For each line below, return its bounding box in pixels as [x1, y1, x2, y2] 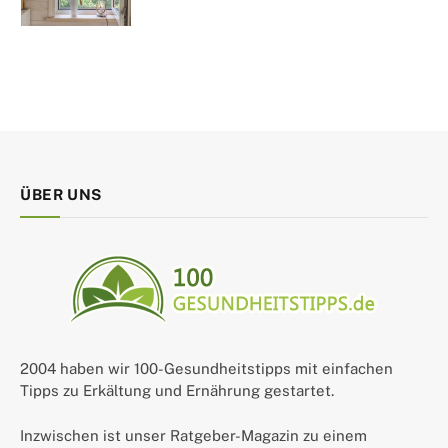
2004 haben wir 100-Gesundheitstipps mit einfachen [20, 359, 393, 377]
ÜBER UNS [20, 185, 102, 203]
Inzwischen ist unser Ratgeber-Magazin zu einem [20, 426, 367, 444]
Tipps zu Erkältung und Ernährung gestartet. [20, 381, 334, 399]
